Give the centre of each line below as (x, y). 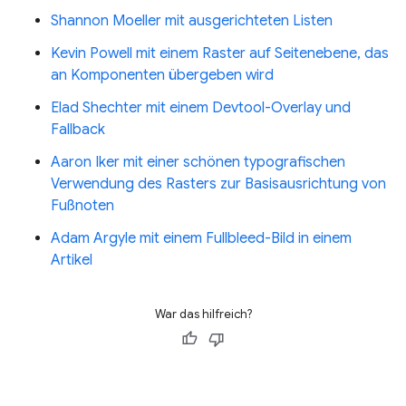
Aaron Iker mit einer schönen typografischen (198, 162)
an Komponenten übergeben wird (162, 75)
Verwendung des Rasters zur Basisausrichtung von (218, 184)
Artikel (72, 260)
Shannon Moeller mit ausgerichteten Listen (192, 21)
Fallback (78, 130)
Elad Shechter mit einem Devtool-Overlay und (201, 108)
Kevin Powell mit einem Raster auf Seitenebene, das (220, 53)
